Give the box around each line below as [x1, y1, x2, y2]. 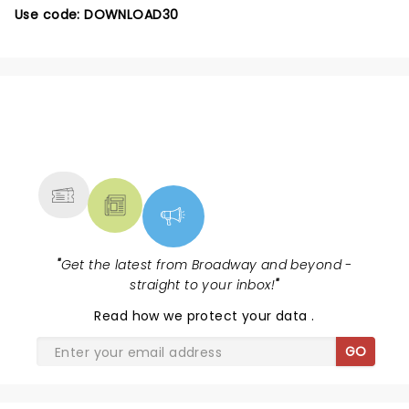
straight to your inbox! [130, 276, 276, 294]
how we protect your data [131, 307, 312, 325]
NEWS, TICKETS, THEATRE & [58, 120, 337, 149]
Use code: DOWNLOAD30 [15, 5, 179, 24]
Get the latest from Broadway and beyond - [60, 256, 352, 274]
